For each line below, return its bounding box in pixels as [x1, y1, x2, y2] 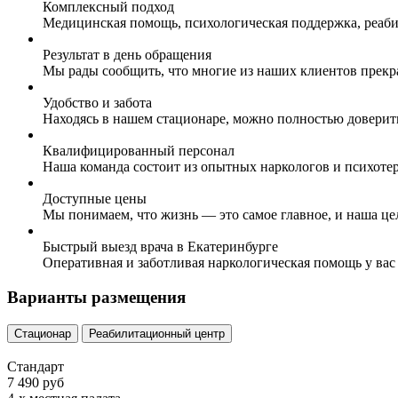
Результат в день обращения [43, 47, 211, 63]
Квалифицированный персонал [43, 143, 235, 159]
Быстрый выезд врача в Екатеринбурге [43, 239, 278, 255]
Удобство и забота [43, 95, 152, 111]
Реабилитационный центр [89, 326, 225, 340]
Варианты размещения [7, 287, 186, 306]
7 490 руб [7, 374, 64, 390]
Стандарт [7, 358, 64, 374]
